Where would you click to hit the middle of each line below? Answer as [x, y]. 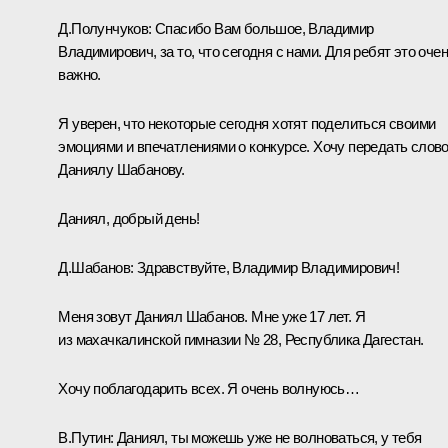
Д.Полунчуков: [105, 28]
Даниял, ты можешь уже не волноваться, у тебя [267, 437]
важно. [79, 74]
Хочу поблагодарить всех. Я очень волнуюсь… [209, 388]
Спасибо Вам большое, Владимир [262, 28]
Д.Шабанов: [96, 267]
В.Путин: [86, 437]
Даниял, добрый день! [129, 218]
